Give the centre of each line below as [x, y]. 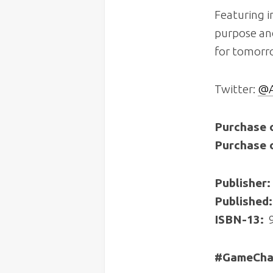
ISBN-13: [239, 219]
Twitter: [236, 89]
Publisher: [243, 183]
